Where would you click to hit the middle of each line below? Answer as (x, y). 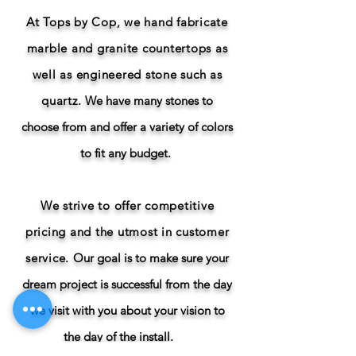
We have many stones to (149, 101)
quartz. (63, 101)
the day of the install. (120, 337)
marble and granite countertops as (127, 48)
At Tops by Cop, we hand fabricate (127, 22)
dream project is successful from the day (127, 284)
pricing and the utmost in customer (127, 232)
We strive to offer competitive (127, 205)
